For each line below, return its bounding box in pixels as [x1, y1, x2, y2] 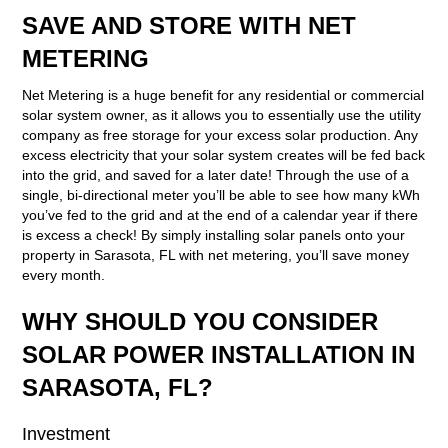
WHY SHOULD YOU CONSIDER [21, 307, 378, 335]
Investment [21, 423, 110, 444]
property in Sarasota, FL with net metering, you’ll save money [21, 246, 409, 263]
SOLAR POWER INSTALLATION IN [21, 340, 415, 368]
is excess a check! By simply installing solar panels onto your [21, 226, 405, 243]
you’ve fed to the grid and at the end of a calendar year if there [21, 206, 418, 223]
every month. [21, 266, 105, 283]
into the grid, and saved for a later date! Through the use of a [21, 166, 409, 183]
